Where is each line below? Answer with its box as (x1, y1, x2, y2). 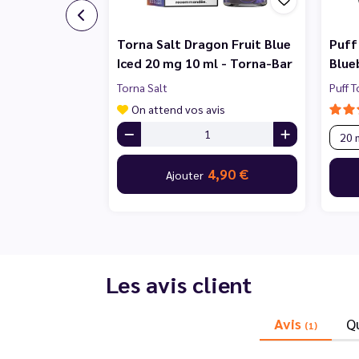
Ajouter (166, 167, 206, 182)
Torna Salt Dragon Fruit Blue (117, 34, 291, 52)
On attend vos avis (131, 101, 225, 116)
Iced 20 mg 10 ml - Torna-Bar (117, 54, 292, 71)
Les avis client (106, 268, 252, 298)
